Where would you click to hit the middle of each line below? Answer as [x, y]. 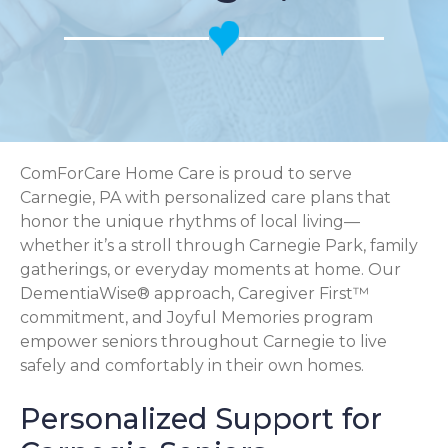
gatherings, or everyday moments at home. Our [210, 269]
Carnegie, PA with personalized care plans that [205, 197]
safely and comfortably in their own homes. [192, 365]
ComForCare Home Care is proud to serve [186, 173]
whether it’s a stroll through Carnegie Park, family [219, 245]
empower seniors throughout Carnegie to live [203, 341]
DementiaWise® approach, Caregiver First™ [194, 293]
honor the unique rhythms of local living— [190, 221]
